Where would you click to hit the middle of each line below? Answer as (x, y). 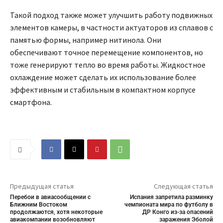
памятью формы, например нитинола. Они (86, 40)
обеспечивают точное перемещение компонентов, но (107, 52)
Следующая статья (183, 186)
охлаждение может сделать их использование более (103, 77)
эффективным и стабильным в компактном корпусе (103, 89)
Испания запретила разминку (171, 197)
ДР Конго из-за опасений (177, 212)
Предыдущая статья (42, 186)
